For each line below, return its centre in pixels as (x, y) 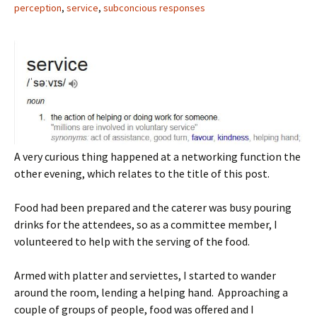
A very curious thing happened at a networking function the (157, 156)
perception (38, 8)
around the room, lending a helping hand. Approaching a (151, 292)
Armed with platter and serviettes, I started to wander (145, 275)
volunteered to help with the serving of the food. (132, 241)
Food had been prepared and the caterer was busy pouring (153, 207)
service (82, 8)
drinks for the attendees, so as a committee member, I (146, 224)
